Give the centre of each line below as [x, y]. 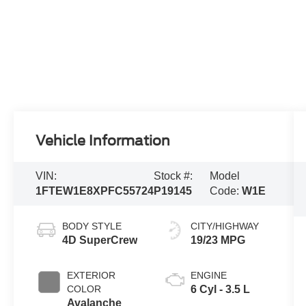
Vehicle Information [103, 140]
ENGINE [208, 275]
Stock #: [173, 176]
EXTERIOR [92, 275]
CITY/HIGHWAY [224, 226]
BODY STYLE [92, 226]
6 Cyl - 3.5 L [220, 289]
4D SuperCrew [100, 240]
